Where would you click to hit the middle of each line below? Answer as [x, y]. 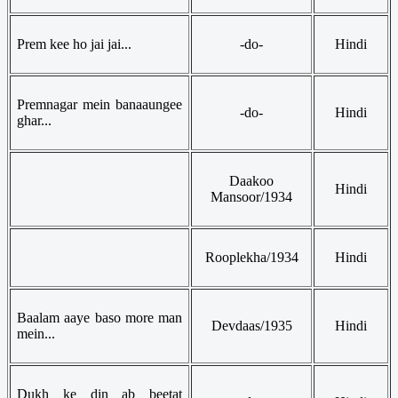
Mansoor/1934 [251, 196]
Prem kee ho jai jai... [74, 44]
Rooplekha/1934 [251, 257]
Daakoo [251, 180]
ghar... [34, 120]
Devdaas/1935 [251, 325]
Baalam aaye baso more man [99, 317]
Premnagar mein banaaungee [99, 104]
